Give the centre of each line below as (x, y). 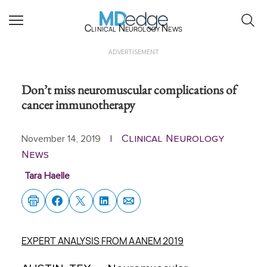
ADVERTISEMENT (133, 52)
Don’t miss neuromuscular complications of (129, 89)
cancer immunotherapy (78, 104)
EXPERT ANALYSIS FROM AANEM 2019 (103, 241)
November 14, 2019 (61, 139)
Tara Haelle (47, 176)
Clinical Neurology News (133, 28)
